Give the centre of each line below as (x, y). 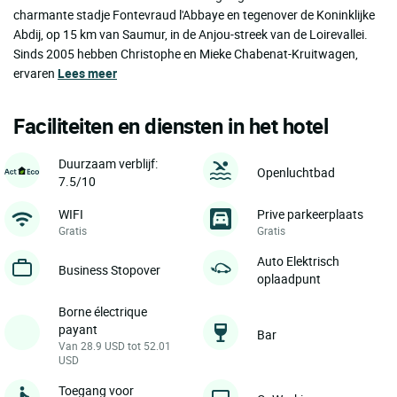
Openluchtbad (296, 172)
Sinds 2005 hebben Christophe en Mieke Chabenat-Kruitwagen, (186, 53)
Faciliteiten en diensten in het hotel (171, 125)
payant (78, 329)
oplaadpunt (289, 278)
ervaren (35, 73)
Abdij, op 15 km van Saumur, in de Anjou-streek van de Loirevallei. (191, 34)
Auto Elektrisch (298, 261)
